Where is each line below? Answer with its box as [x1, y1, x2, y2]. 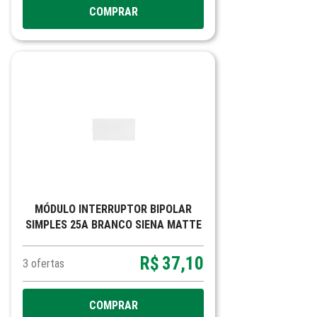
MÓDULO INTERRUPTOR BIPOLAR [35, 202, 192, 216]
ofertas [31, 257, 64, 270]
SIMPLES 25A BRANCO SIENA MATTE [25, 218, 202, 231]
